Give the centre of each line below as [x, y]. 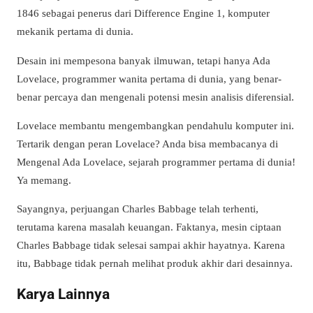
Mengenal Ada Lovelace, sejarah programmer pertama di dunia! [156, 161]
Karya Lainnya [63, 294]
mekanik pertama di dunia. [75, 31]
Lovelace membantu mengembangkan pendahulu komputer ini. [155, 125]
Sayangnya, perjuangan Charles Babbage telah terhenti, [138, 208]
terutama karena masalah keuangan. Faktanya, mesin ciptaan [149, 226]
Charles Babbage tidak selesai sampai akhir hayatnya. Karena [151, 245]
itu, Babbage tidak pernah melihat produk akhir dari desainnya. [155, 263]
